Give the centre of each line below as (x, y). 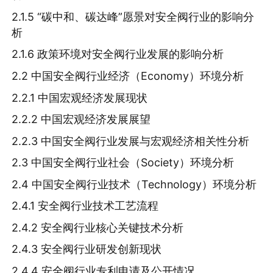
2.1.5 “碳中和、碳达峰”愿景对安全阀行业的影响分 (133, 16)
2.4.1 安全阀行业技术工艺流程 (85, 206)
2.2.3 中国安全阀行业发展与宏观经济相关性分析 (131, 141)
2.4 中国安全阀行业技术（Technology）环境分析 (134, 184)
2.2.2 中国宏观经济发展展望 (81, 119)
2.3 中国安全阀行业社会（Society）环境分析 (123, 163)
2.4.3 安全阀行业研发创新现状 (87, 249)
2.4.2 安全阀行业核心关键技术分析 (98, 227)
